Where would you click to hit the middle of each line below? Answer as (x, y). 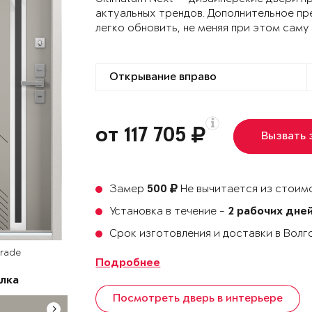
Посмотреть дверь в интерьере (198, 299)
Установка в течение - (169, 211)
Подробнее (128, 264)
